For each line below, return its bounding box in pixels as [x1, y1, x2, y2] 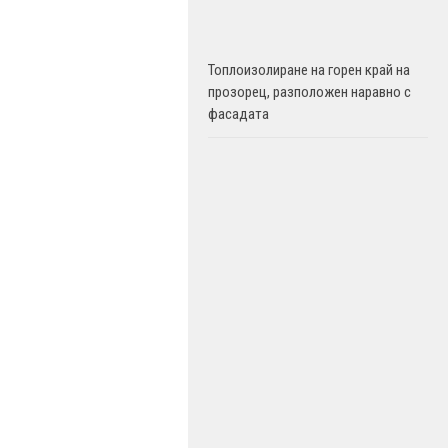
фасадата [208, 105, 269, 123]
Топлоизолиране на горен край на [208, 61, 410, 79]
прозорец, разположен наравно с [208, 83, 411, 101]
